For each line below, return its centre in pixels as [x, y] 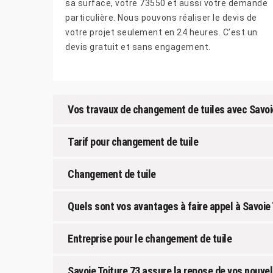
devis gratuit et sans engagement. [138, 47]
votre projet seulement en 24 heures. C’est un [161, 32]
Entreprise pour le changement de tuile [150, 238]
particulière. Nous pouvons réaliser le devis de [161, 17]
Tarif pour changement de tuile [133, 141]
